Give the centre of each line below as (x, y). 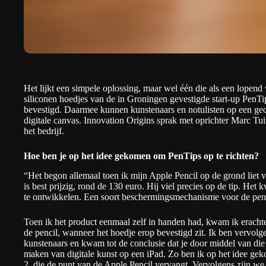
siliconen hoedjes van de (71, 99)
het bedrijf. (44, 131)
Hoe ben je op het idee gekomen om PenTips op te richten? (141, 156)
